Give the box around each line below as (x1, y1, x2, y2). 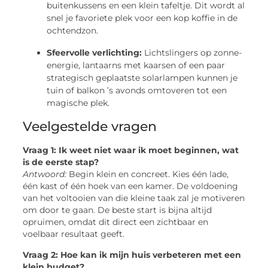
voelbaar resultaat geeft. (23, 229, 125, 239)
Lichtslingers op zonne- (142, 47, 242, 59)
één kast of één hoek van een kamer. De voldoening (23, 181, 239, 191)
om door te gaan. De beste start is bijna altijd (23, 205, 212, 215)
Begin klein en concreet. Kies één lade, (66, 169, 229, 179)
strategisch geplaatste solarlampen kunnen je (47, 72, 238, 84)
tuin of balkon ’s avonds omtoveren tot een (47, 85, 227, 96)
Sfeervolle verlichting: (47, 47, 142, 59)
